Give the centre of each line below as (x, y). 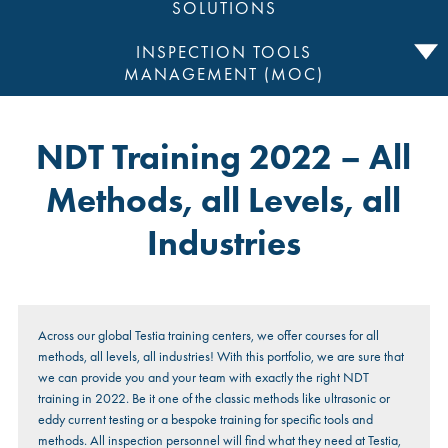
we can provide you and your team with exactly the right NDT (203, 377)
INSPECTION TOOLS (224, 53)
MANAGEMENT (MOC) (224, 75)
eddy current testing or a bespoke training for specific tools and (205, 419)
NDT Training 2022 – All (224, 158)
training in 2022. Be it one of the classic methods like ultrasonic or (213, 398)
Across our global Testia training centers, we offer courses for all (208, 335)
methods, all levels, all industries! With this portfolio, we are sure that (220, 356)
